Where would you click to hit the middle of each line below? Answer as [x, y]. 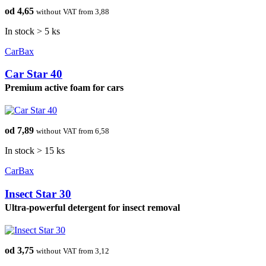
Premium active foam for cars [64, 88]
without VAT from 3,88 [73, 11]
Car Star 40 [34, 74]
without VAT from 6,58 [73, 131]
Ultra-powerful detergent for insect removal [92, 207]
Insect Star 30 [38, 194]
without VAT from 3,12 [73, 251]
